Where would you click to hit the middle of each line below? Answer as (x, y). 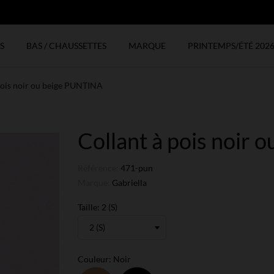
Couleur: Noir (104, 259)
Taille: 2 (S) (98, 207)
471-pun (137, 168)
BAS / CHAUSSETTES (66, 45)
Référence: (98, 168)
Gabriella (129, 183)
